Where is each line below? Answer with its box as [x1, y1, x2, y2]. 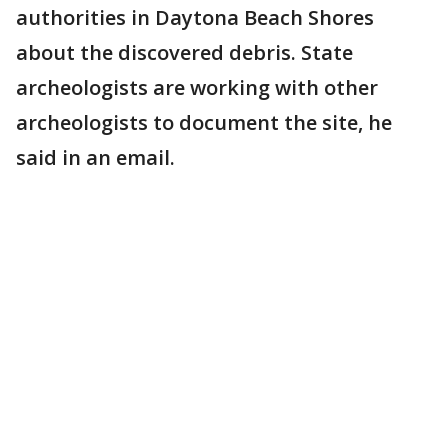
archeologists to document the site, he [16, 109, 392, 136]
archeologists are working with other [16, 74, 378, 101]
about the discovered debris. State [16, 39, 353, 66]
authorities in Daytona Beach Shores [16, 4, 374, 31]
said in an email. [16, 144, 175, 171]
